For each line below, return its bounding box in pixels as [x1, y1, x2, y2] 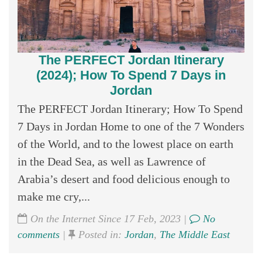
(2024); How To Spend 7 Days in [36, 67, 226, 82]
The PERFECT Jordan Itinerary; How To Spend [18, 102, 243, 115]
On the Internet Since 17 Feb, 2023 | [27, 212, 189, 225]
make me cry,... [18, 189, 90, 203]
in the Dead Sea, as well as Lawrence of [18, 154, 206, 168]
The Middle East [160, 228, 230, 240]
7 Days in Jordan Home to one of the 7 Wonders [18, 119, 244, 133]
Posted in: [75, 228, 125, 240]
